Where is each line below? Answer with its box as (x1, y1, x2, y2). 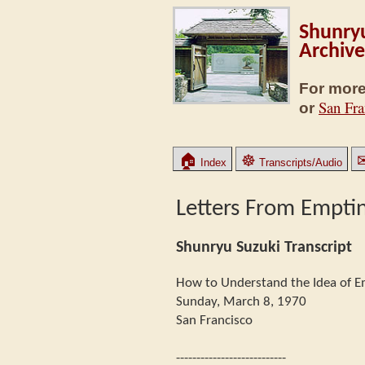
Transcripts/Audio (256, 156, 342, 169)
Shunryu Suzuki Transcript (176, 239, 352, 256)
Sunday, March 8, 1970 (176, 294, 306, 309)
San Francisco (176, 313, 253, 328)
